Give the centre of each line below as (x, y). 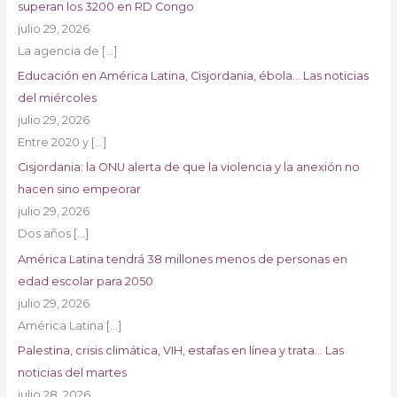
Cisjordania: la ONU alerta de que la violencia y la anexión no (188, 167)
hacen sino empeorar (79, 190)
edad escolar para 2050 (85, 281)
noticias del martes (72, 372)
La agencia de (59, 51)
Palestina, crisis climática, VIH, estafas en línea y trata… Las (180, 350)
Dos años (45, 234)
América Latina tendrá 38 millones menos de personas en (182, 259)
